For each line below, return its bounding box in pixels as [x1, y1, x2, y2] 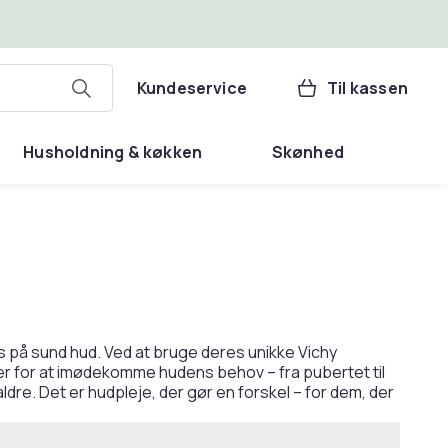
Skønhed [271, 141, 344, 163]
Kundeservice [136, 77, 248, 99]
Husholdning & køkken [23, 141, 203, 163]
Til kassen [327, 77, 408, 99]
